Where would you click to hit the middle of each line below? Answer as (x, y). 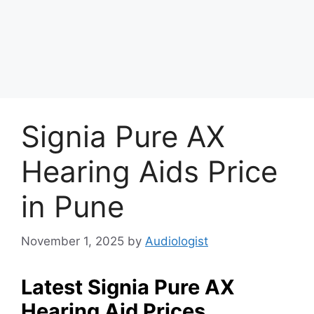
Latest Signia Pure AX (128, 287)
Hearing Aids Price (149, 171)
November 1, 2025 (73, 241)
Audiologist (177, 241)
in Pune (73, 206)
